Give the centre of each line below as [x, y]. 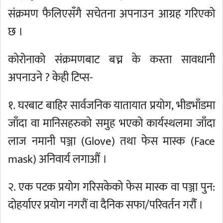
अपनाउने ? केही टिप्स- [50, 78]
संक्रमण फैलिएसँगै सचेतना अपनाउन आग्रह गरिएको [111, 14]
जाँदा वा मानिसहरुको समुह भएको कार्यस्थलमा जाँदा [111, 123]
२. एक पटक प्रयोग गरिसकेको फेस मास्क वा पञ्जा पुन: [111, 187]
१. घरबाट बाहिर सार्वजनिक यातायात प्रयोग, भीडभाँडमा [111, 106]
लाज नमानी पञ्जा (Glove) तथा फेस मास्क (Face [111, 141]
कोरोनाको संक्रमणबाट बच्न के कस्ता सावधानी [111, 60]
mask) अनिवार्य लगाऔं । [57, 159]
